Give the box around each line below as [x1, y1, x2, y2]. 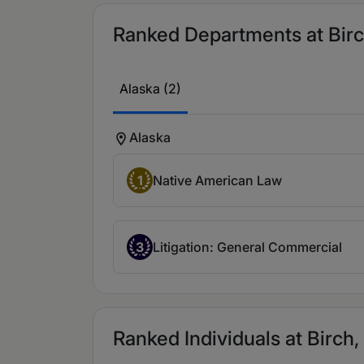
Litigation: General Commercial [153, 238, 342, 255]
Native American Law [153, 171, 282, 188]
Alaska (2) [119, 80, 181, 97]
